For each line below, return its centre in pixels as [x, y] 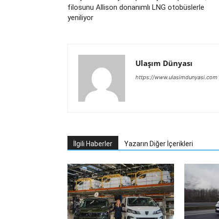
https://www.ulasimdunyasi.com [176, 77]
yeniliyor [80, 17]
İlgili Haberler [93, 143]
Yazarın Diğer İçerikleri [159, 143]
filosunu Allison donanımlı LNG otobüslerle [136, 7]
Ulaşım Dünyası [164, 63]
